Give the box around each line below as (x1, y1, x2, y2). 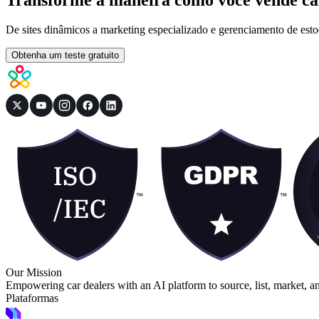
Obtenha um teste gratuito (11, 50, 119, 61)
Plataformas (6, 292, 58, 305)
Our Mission (6, 266, 62, 279)
